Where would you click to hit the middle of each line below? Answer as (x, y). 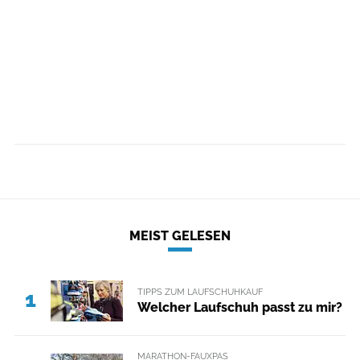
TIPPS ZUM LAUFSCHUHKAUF (200, 291)
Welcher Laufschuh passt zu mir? (239, 307)
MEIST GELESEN (180, 236)
